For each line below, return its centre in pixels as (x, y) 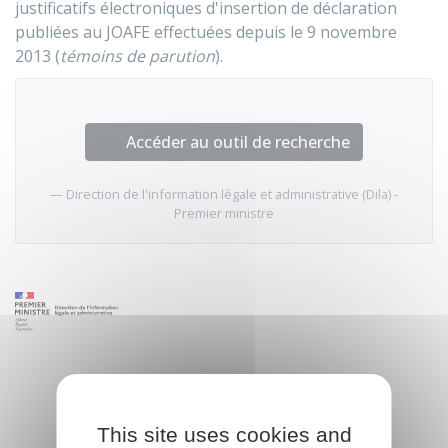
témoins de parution (137, 56)
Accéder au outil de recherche (238, 142)
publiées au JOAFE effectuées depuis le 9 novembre (206, 32)
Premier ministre (224, 213)
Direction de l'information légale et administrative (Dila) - (232, 194)
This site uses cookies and (224, 434)
